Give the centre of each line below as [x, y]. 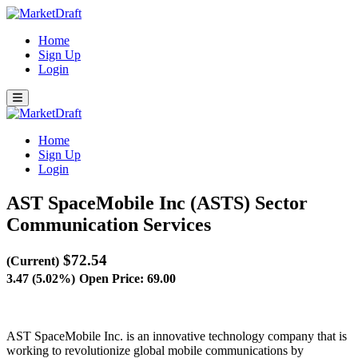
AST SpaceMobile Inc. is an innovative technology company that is [177, 336]
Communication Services [109, 224]
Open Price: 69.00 [127, 278]
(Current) [33, 261]
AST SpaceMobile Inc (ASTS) [131, 203]
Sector [281, 203]
